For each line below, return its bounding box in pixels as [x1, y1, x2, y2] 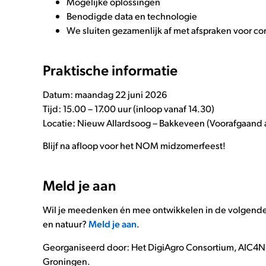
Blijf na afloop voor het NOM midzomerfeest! [43, 139, 226, 152]
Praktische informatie [43, 59, 178, 79]
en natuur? [43, 217, 88, 230]
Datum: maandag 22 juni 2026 [43, 87, 167, 100]
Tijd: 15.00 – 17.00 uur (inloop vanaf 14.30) [43, 102, 214, 115]
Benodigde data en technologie [66, 9, 197, 22]
